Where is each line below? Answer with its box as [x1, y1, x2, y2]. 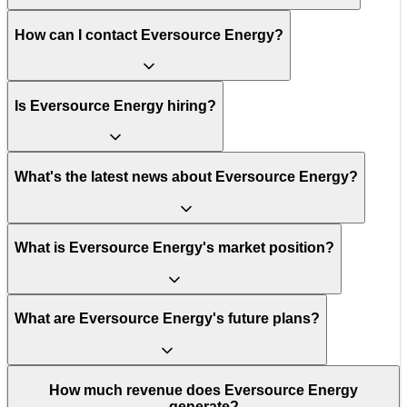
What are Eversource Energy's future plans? [15, 311, 320, 327]
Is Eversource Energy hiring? [15, 97, 216, 114]
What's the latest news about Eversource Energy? [15, 169, 358, 185]
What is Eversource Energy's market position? [15, 240, 334, 256]
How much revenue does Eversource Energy [49, 382, 358, 398]
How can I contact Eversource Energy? [15, 26, 283, 43]
